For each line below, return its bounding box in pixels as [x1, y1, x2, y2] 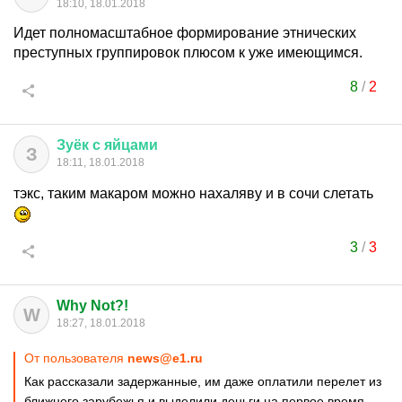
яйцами [104, 137, 158, 153]
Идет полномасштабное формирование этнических [13, 25, 356, 40]
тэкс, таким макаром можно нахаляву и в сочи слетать [13, 186, 373, 201]
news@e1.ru [127, 351, 203, 365]
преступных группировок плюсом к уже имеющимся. [13, 45, 363, 60]
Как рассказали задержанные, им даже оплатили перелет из [24, 374, 381, 389]
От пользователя [24, 351, 127, 365]
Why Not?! [57, 298, 128, 313]
